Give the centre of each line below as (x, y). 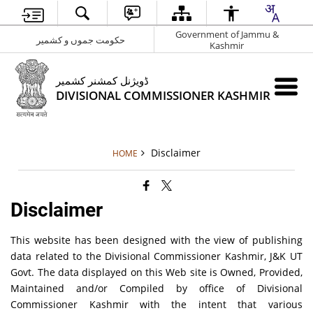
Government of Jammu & (227, 34)
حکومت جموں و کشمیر (80, 39)
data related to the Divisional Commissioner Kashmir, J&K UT (156, 256)
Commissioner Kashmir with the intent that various (156, 304)
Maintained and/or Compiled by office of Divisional (156, 288)
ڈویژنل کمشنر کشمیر (103, 80)
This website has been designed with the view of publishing (156, 240)
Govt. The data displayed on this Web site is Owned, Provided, (156, 272)
